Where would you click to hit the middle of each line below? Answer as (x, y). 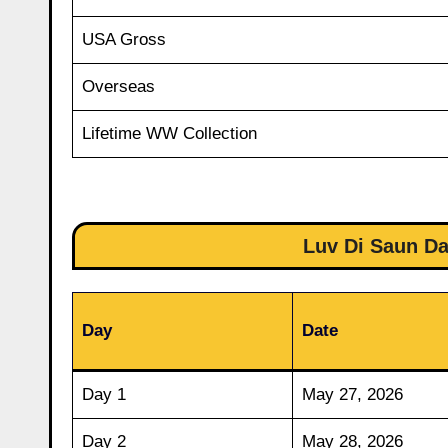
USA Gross (123, 39)
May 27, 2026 (352, 395)
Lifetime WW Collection (169, 133)
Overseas (118, 86)
